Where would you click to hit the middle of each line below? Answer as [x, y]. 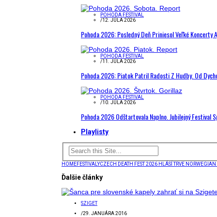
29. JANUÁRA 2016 [105, 213]
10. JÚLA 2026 [119, 102]
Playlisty [95, 132]
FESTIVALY [88, 164]
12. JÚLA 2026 [119, 20]
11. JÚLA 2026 [119, 61]
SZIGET [89, 203]
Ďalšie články [82, 177]
